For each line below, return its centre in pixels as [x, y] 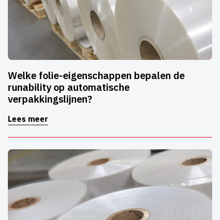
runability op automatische [69, 87]
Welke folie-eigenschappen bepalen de [96, 76]
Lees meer [28, 119]
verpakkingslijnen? [50, 99]
